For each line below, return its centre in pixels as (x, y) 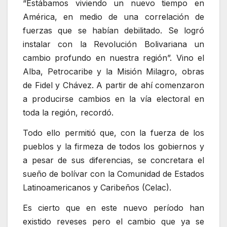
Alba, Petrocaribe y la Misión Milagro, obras (113, 72)
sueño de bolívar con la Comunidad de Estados (113, 174)
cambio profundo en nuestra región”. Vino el (113, 58)
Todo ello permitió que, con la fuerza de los (113, 133)
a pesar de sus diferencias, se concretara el (113, 160)
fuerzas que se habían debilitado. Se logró (113, 31)
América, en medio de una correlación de (113, 17)
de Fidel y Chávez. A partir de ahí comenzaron (113, 85)
